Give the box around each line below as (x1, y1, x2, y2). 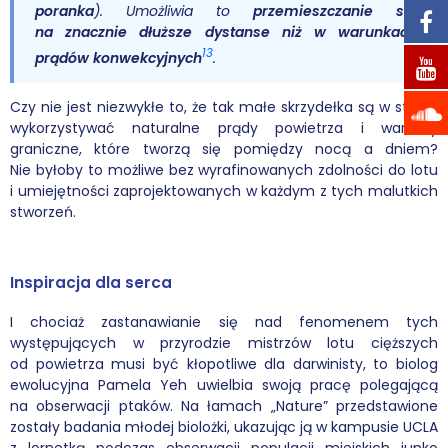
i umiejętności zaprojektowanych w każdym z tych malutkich (10, 181, 438, 202)
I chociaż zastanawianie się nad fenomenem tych (10, 311, 438, 332)
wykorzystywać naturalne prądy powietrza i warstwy (10, 118, 438, 139)
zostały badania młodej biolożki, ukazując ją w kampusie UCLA (10, 416, 438, 437)
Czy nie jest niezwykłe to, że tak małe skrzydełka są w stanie (10, 97, 438, 118)
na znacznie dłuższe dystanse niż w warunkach (35, 22, 417, 43)
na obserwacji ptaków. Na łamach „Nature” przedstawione (10, 395, 438, 416)
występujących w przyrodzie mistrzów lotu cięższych (10, 332, 438, 353)
